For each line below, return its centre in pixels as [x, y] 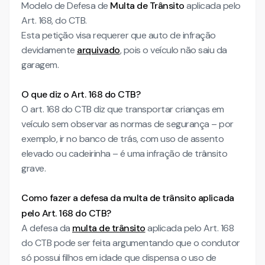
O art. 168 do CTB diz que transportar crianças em [123, 109]
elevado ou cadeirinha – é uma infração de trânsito [124, 153]
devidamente [49, 50]
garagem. [41, 65]
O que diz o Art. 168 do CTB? [81, 94]
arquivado [98, 50]
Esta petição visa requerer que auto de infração [119, 35]
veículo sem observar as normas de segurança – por [127, 124]
